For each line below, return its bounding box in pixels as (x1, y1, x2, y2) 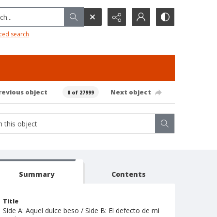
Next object (110, 87, 151, 96)
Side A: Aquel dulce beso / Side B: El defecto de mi (3, 206, 159, 215)
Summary (18, 170, 55, 179)
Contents (111, 170, 146, 179)
